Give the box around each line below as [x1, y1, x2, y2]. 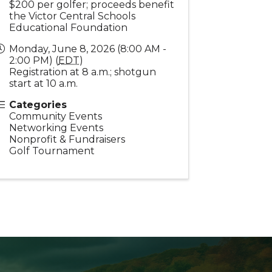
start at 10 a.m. [9, 77, 78, 89]
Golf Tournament [9, 144, 95, 157]
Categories [9, 98, 67, 110]
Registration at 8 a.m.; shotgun [9, 66, 157, 78]
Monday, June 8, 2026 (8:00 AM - [9, 42, 167, 55]
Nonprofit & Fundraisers [9, 133, 126, 145]
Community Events [9, 110, 103, 122]
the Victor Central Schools [9, 10, 136, 22]
